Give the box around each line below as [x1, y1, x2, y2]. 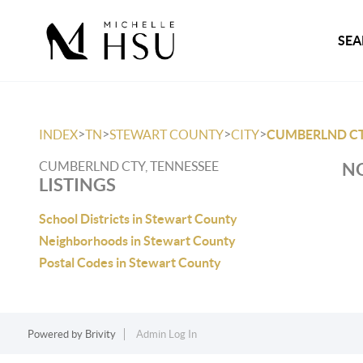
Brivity [84, 328, 116, 340]
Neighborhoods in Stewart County [39, 233, 236, 248]
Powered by [27, 328, 85, 340]
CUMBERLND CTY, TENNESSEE [39, 159, 219, 173]
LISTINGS [39, 174, 116, 194]
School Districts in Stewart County [39, 211, 237, 226]
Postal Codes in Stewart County [39, 255, 221, 270]
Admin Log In [135, 328, 197, 340]
